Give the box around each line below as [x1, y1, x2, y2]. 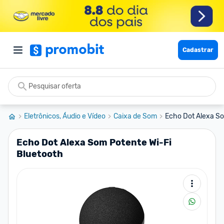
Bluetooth [16, 148, 63, 159]
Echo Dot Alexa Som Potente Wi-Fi [16, 137, 171, 148]
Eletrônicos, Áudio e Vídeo [24, 112, 105, 120]
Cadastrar [182, 46, 213, 53]
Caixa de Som [113, 112, 157, 120]
